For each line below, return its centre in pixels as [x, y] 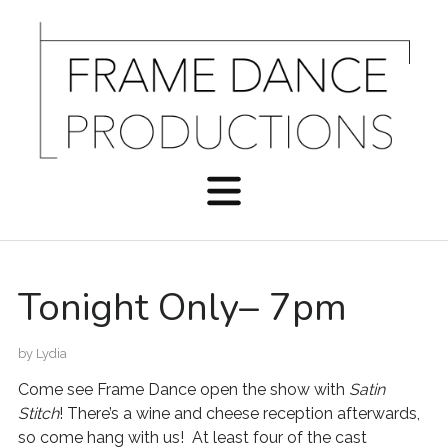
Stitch [38, 413]
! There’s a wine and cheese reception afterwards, [239, 413]
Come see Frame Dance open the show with [183, 389]
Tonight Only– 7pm [182, 307]
